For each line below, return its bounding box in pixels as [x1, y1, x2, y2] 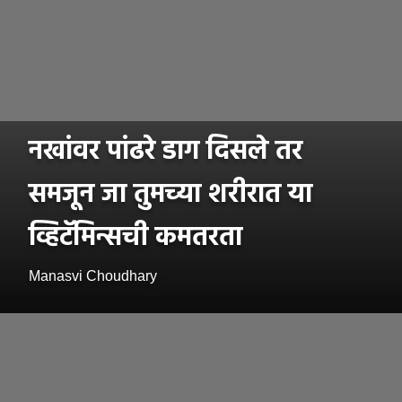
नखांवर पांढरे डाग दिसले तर [29, 130, 302, 174]
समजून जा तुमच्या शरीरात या [29, 173, 312, 217]
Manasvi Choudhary [29, 268, 157, 284]
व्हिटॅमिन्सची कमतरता [29, 216, 242, 260]
